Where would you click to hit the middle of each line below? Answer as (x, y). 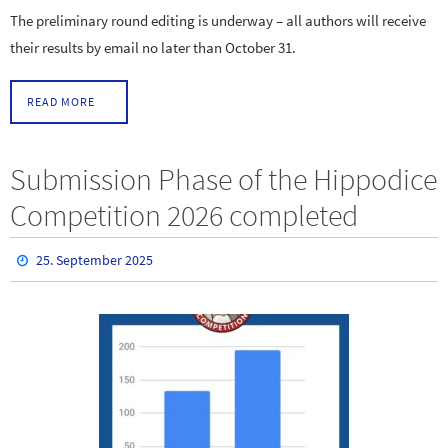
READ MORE (61, 101)
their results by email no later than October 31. (153, 48)
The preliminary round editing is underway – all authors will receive (218, 21)
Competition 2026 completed (184, 214)
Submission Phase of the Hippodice (223, 178)
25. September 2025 (95, 259)
